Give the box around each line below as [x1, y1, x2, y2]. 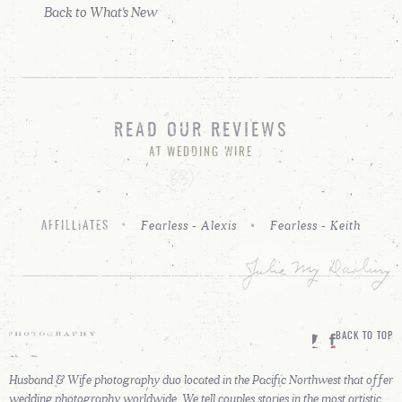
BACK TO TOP [336, 332, 393, 342]
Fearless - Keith [270, 216, 362, 235]
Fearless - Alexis [141, 216, 238, 235]
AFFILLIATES [40, 221, 109, 233]
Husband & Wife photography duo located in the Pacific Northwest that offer [9, 371, 393, 389]
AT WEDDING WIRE [149, 147, 253, 160]
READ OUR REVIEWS [114, 122, 288, 141]
